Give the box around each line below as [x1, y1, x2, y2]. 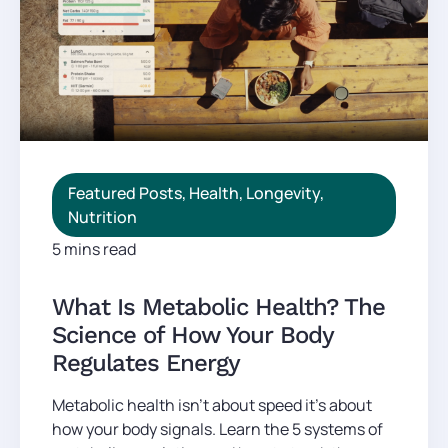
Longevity [246, 182, 320, 205]
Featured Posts [68, 182, 182, 205]
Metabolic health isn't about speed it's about [52, 394, 372, 417]
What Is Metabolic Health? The [52, 293, 385, 322]
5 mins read [52, 238, 136, 261]
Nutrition [68, 206, 137, 229]
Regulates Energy [52, 349, 240, 378]
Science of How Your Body [52, 321, 333, 350]
